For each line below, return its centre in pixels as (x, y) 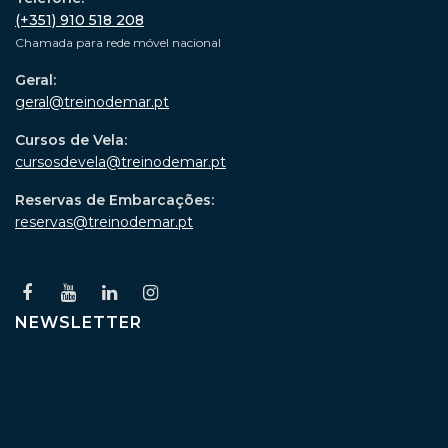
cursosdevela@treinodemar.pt (120, 162)
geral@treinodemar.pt (92, 102)
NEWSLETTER (78, 322)
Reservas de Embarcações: (116, 200)
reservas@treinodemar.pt (104, 222)
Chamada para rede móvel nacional (118, 42)
